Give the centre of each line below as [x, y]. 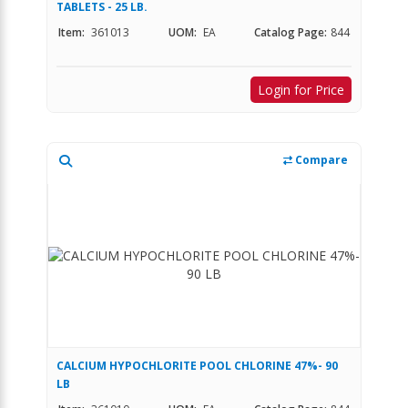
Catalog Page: [291, 32]
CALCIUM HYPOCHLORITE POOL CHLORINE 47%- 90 [197, 365]
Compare [320, 159]
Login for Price [301, 89]
